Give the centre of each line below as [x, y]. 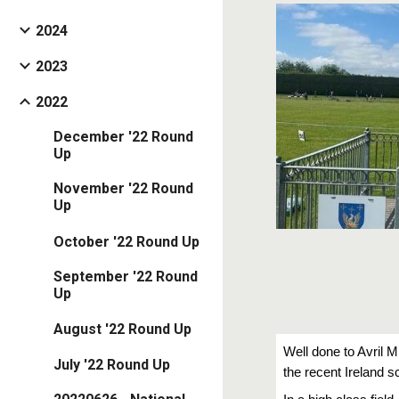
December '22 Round [123, 137]
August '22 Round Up [122, 329]
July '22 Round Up [112, 365]
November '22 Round [123, 189]
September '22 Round [126, 276]
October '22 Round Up [126, 241]
